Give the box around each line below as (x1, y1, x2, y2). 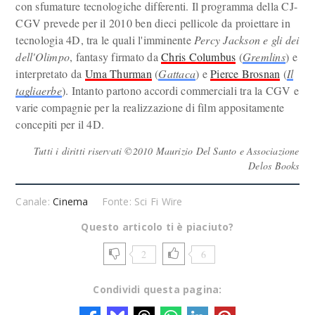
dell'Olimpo (15, 49, 70, 64)
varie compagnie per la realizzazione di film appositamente (15, 100, 285, 115)
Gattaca (158, 66, 196, 81)
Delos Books (248, 159, 300, 172)
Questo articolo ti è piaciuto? (81, 220, 234, 233)
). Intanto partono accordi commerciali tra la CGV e (61, 83, 300, 98)
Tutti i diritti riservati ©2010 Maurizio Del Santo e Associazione (33, 144, 300, 157)
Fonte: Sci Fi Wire (101, 195, 183, 208)
